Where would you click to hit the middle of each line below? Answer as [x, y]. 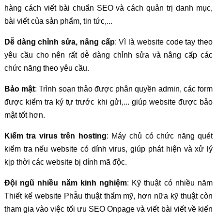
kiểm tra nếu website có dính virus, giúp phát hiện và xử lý [108, 149]
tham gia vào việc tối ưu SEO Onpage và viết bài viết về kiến [108, 209]
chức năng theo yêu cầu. [46, 68]
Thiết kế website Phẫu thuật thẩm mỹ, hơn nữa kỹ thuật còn [108, 196]
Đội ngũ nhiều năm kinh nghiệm [65, 183]
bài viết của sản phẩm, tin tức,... [58, 21]
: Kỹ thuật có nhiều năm [170, 183]
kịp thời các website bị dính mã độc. [65, 162]
